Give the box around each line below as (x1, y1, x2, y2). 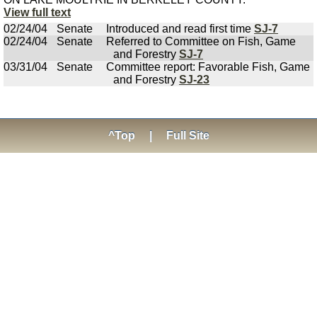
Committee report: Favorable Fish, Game (106, 61, 310, 73)
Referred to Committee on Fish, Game (106, 35, 296, 47)
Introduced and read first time (106, 23, 254, 35)
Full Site (166, 129, 209, 142)
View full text (4, 6, 71, 18)
